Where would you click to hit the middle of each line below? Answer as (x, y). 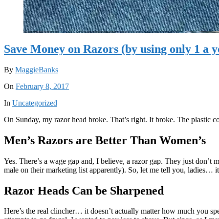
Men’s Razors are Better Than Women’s (105, 140)
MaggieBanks (37, 69)
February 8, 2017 (42, 86)
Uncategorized (35, 103)
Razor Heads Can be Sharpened (84, 190)
